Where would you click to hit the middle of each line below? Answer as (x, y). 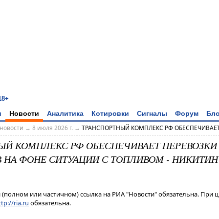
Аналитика (65, 113)
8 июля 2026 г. (52, 128)
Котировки (110, 113)
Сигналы (152, 113)
